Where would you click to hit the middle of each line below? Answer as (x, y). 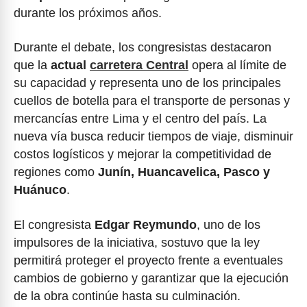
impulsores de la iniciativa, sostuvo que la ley (137, 242)
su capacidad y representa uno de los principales (147, 83)
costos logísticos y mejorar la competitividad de (143, 155)
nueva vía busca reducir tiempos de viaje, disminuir (153, 137)
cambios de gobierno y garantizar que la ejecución (151, 278)
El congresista (54, 224)
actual (70, 65)
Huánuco (40, 190)
